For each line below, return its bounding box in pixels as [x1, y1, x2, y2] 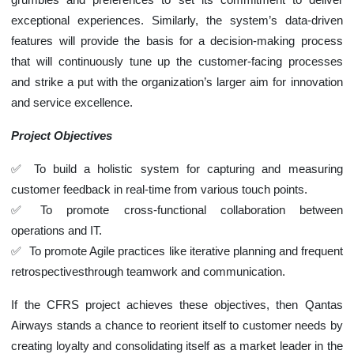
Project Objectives [11, 129, 113, 142]
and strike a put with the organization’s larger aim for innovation [11, 75, 343, 88]
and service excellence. [11, 96, 134, 109]
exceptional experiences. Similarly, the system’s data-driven [11, 13, 343, 27]
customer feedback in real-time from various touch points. [11, 183, 308, 196]
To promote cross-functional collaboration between [40, 203, 343, 217]
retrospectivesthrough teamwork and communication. [11, 265, 286, 278]
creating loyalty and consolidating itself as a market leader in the [11, 339, 343, 352]
